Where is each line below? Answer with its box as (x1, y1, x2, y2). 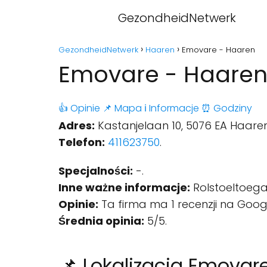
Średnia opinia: (58, 213, 144, 228)
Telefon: (58, 135, 105, 150)
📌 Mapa (103, 101, 142, 115)
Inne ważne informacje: (58, 180, 190, 195)
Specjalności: (58, 163, 133, 178)
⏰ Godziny (201, 101, 252, 115)
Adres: (58, 118, 95, 133)
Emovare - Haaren (182, 44, 255, 55)
